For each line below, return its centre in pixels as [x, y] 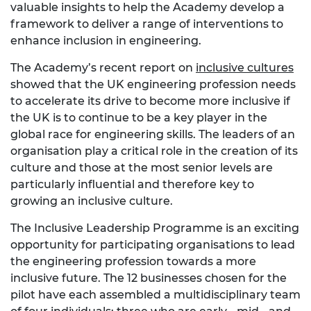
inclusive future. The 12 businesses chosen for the [149, 278]
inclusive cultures [245, 68]
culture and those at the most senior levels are [142, 168]
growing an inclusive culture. [92, 201]
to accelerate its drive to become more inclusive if [150, 101]
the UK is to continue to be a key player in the [139, 118]
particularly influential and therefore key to [132, 185]
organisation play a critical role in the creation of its [154, 151]
